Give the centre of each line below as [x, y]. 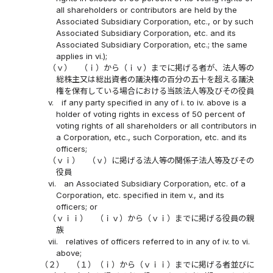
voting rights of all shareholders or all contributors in [157, 126]
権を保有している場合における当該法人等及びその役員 [155, 91]
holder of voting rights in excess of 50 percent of [151, 114]
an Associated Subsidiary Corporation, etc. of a [155, 184]
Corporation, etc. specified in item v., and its [140, 195]
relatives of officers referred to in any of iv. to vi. [158, 242]
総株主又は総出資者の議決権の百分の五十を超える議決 [155, 80]
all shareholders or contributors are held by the [147, 10]
